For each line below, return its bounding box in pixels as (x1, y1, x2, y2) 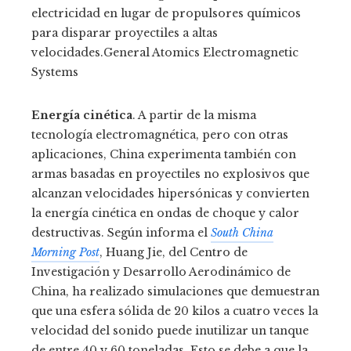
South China (211, 226, 273, 241)
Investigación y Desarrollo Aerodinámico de (31, 265, 291, 280)
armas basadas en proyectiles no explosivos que (31, 167, 309, 182)
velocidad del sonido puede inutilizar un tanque (31, 324, 309, 338)
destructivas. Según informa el (31, 226, 211, 241)
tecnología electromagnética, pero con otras (31, 128, 288, 143)
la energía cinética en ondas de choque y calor (31, 206, 299, 221)
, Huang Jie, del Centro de (100, 245, 248, 260)
